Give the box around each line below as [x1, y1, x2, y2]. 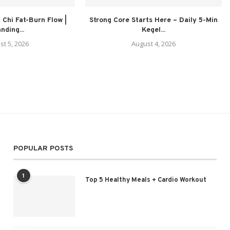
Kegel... [142, 25, 165, 34]
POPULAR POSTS [13, 144, 73, 153]
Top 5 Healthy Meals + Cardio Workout [85, 176, 206, 184]
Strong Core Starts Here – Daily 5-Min [89, 15, 218, 25]
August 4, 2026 [131, 39, 176, 48]
